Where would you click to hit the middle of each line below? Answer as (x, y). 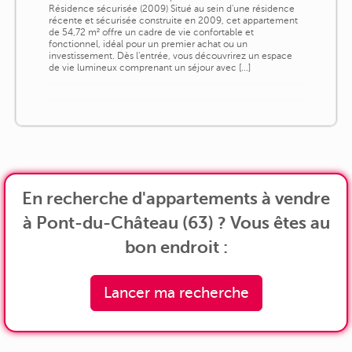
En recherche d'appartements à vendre (176, 198)
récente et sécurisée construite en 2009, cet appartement (173, 20)
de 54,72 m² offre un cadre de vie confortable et (151, 32)
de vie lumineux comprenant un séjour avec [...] (149, 67)
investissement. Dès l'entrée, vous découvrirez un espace (170, 55)
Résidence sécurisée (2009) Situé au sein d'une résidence (171, 8)
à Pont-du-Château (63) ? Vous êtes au (176, 222)
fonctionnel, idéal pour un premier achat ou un (148, 44)
